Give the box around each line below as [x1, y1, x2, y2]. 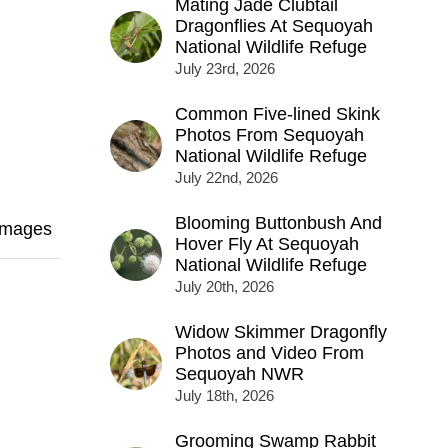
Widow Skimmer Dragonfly [174, 322, 387, 343]
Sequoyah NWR [174, 364, 304, 385]
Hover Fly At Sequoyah [174, 234, 359, 255]
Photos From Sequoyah [174, 125, 364, 146]
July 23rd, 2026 [174, 60, 275, 78]
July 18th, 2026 [174, 387, 274, 405]
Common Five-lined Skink [174, 104, 380, 125]
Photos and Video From [174, 343, 364, 364]
